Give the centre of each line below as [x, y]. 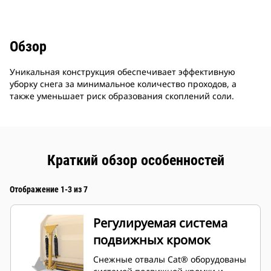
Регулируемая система [160, 223]
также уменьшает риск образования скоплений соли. [122, 96]
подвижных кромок [152, 240]
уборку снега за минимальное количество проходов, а [123, 84]
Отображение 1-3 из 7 [49, 190]
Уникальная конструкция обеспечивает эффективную [122, 72]
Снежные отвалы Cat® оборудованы [170, 260]
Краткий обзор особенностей [135, 161]
